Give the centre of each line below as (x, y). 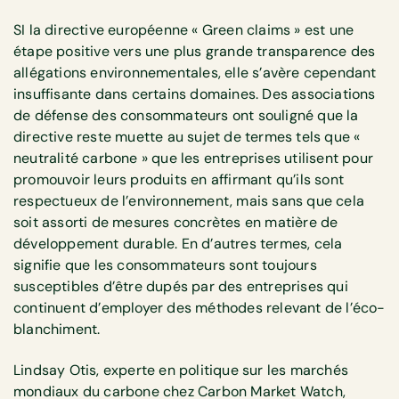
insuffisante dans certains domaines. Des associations (195, 94)
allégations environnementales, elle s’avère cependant (195, 72)
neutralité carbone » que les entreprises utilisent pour (194, 158)
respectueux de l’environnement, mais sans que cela (189, 200)
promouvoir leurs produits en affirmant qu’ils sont (179, 179)
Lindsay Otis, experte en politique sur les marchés (181, 370)
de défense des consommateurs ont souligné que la (186, 115)
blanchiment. (59, 329)
